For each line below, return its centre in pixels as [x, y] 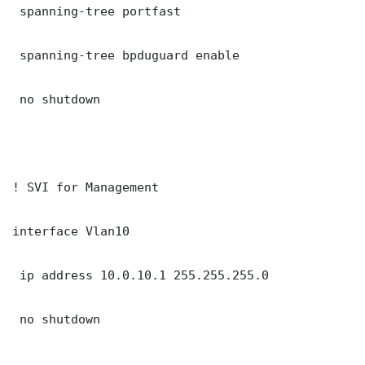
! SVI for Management [86, 187]
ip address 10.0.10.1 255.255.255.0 [141, 275]
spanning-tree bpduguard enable [126, 55]
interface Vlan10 [71, 231]
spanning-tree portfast [97, 11]
